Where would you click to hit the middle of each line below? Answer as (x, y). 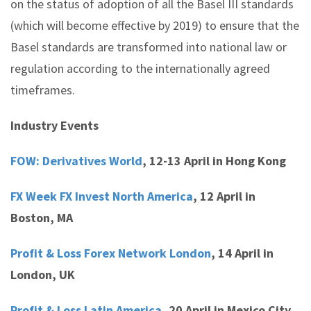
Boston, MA (42, 218)
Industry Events (54, 125)
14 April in (244, 253)
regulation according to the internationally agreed (140, 68)
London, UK (43, 275)
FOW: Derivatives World (76, 161)
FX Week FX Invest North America (102, 196)
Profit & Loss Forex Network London (111, 253)
